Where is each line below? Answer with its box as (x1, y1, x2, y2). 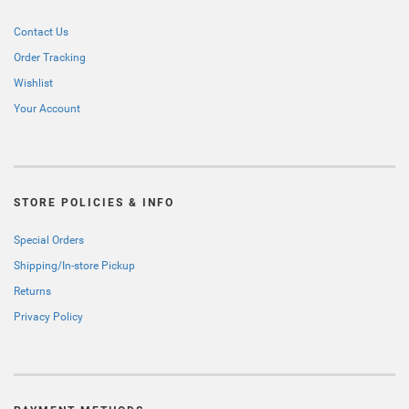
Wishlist (14, 77, 53, 89)
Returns (14, 285, 51, 298)
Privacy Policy (14, 310, 83, 323)
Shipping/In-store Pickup (14, 259, 135, 272)
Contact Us (14, 26, 68, 38)
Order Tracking (14, 51, 86, 64)
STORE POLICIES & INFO (14, 196, 174, 209)
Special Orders (14, 234, 84, 246)
